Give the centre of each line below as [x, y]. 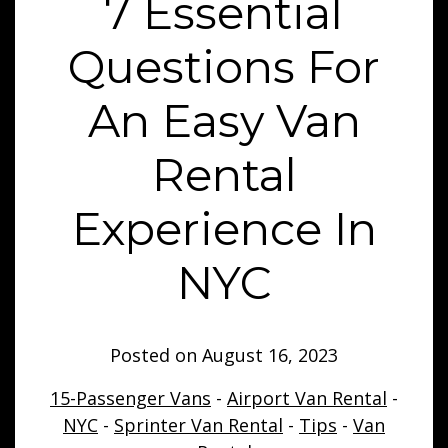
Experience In [224, 228]
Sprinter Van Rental [198, 425]
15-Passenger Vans [130, 398]
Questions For [224, 66]
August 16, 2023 [270, 355]
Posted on [156, 355]
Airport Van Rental [307, 398]
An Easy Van [224, 120]
